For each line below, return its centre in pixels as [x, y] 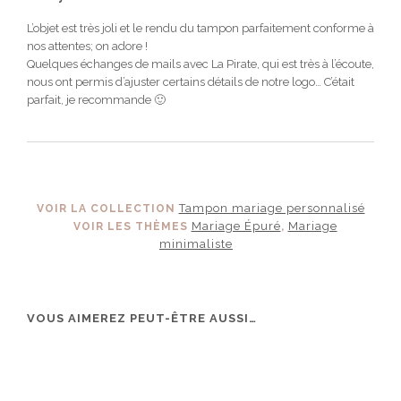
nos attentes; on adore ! [87, 46]
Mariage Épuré [236, 226]
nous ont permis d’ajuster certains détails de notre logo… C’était [191, 81]
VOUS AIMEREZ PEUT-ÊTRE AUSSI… [142, 318]
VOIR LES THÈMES [132, 226]
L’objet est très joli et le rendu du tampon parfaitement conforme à [200, 28]
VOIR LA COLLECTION [107, 208]
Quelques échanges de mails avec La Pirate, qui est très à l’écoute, [200, 64]
